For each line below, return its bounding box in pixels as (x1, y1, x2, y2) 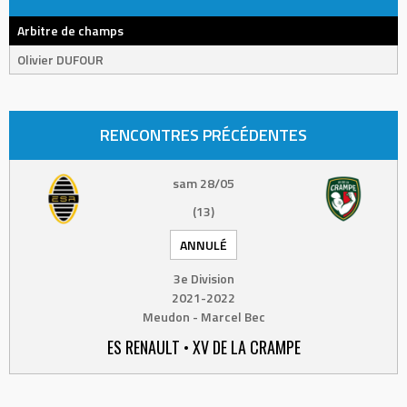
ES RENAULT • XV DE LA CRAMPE (106, 335, 301, 359)
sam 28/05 (173, 174, 234, 193)
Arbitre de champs (17, 21, 124, 40)
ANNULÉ (180, 235, 227, 254)
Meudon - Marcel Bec (142, 307, 265, 326)
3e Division (173, 269, 234, 288)
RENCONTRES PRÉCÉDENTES (100, 123, 307, 147)
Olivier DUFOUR (17, 50, 104, 69)
